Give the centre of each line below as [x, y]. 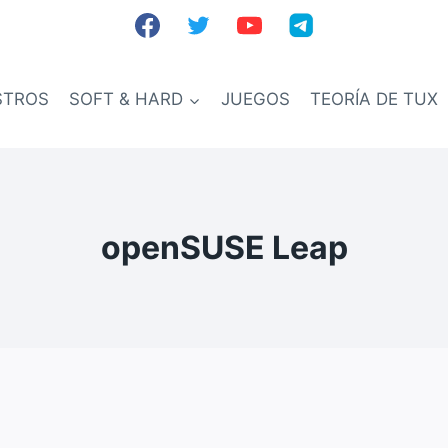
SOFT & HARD [126, 99]
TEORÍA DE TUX [374, 99]
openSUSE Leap [224, 247]
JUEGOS [255, 99]
